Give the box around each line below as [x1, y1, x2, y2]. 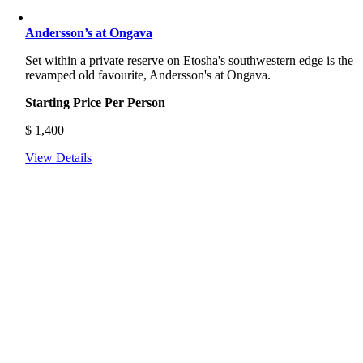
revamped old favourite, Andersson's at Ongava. [25, 68, 271, 82]
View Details [25, 151, 92, 164]
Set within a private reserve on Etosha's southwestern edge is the [25, 53, 354, 67]
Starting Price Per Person [25, 96, 166, 109]
